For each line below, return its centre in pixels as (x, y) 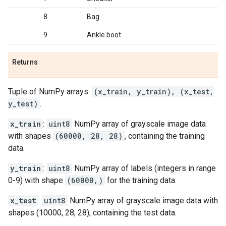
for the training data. (141, 180)
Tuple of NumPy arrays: (50, 92)
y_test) (23, 104)
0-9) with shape (37, 180)
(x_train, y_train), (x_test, (154, 92)
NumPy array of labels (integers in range (144, 168)
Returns (25, 62)
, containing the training (165, 136)
